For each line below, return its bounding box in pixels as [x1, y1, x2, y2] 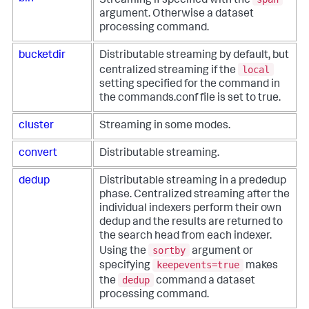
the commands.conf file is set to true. [99, 92, 281, 104]
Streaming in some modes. [99, 121, 230, 132]
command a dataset [154, 275, 255, 287]
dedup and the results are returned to [99, 217, 283, 229]
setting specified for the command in [99, 79, 280, 90]
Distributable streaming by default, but [99, 50, 289, 62]
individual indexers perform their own [99, 203, 281, 215]
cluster [19, 121, 54, 132]
